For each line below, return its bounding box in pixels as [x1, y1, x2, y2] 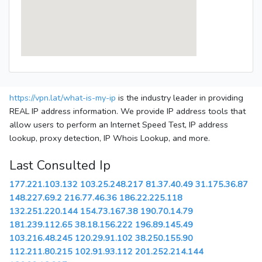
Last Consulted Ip [9, 157, 111, 175]
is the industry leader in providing [116, 92, 243, 104]
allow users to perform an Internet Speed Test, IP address [9, 119, 228, 131]
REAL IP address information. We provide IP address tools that [9, 105, 246, 118]
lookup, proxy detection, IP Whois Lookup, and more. [9, 132, 210, 144]
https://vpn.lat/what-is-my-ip [9, 92, 116, 104]
